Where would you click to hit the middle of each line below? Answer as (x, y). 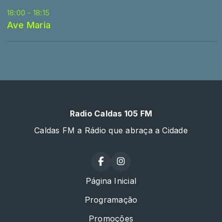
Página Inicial (111, 181)
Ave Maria (29, 25)
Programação (111, 200)
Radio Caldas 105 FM (111, 113)
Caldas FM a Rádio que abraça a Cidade (111, 130)
